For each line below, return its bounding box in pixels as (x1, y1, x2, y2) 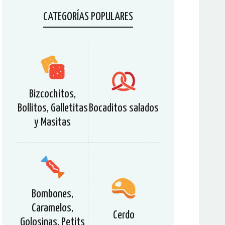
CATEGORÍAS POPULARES (43, 11, 133, 23)
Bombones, (32, 188, 73, 200)
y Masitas (34, 117, 71, 128)
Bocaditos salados (88, 102, 159, 114)
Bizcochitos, (29, 88, 76, 100)
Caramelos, (32, 202, 73, 214)
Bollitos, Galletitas (17, 102, 88, 114)
